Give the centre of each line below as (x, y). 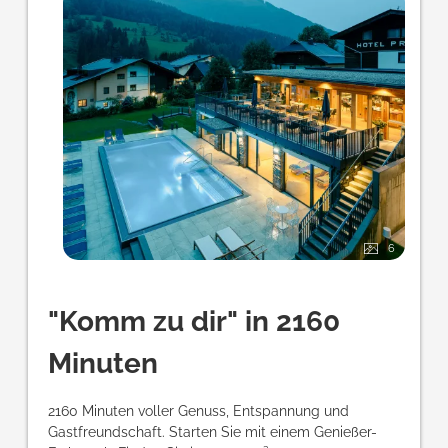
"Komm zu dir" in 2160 (194, 322)
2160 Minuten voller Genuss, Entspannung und (198, 411)
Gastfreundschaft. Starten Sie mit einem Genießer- (212, 432)
